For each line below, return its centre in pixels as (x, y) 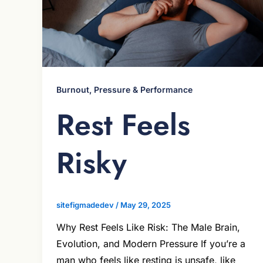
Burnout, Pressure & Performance (124, 89)
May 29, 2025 (146, 205)
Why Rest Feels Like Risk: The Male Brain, (148, 227)
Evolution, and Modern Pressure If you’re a (151, 244)
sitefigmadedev (86, 205)
